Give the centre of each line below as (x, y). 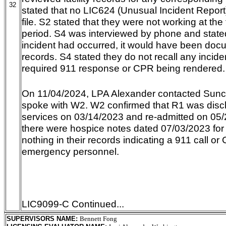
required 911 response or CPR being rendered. (123, 68)
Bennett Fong (98, 219)
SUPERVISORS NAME (41, 219)
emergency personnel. (70, 151)
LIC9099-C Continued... (73, 204)
